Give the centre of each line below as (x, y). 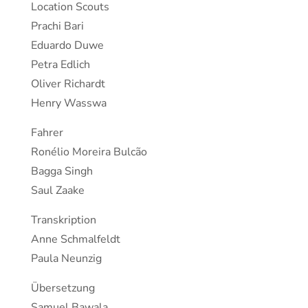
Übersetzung (63, 288)
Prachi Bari (57, 26)
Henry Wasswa (69, 103)
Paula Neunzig (66, 259)
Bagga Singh (62, 172)
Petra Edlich (60, 65)
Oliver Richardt (68, 84)
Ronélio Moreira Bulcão (89, 152)
